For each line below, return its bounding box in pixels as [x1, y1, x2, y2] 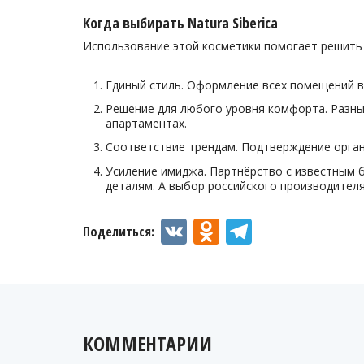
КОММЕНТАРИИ [83, 329, 212, 357]
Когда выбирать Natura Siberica [83, 13, 278, 32]
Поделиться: [83, 222, 158, 240]
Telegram [252, 213, 349, 249]
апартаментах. [106, 115, 187, 132]
